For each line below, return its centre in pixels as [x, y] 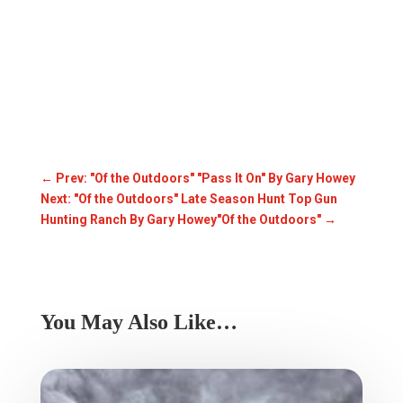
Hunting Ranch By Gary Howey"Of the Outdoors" [180, 219]
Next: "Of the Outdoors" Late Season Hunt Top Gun [188, 198]
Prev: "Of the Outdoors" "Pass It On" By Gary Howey [205, 178]
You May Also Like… [139, 322]
